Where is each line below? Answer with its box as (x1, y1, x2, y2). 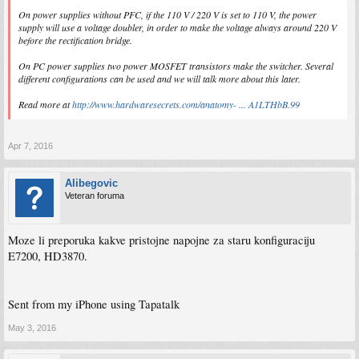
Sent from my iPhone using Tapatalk (8, 296, 179, 313)
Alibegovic (65, 177, 118, 190)
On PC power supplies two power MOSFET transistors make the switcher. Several (18, 58, 333, 72)
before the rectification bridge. (18, 33, 132, 46)
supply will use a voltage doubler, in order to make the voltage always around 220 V (18, 20, 337, 34)
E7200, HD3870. (8, 248, 87, 264)
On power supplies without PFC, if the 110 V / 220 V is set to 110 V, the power (18, 7, 317, 21)
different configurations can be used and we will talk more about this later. (18, 71, 301, 85)
